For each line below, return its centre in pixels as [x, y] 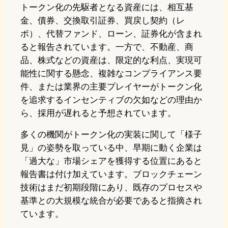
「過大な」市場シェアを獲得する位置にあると [111, 161]
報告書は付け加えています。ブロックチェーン [111, 174]
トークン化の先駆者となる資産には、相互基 [107, 7]
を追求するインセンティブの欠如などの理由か [111, 100]
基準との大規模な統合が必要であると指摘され [111, 201]
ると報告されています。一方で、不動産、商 [107, 47]
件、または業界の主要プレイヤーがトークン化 [111, 87]
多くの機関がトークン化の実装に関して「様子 [111, 135]
